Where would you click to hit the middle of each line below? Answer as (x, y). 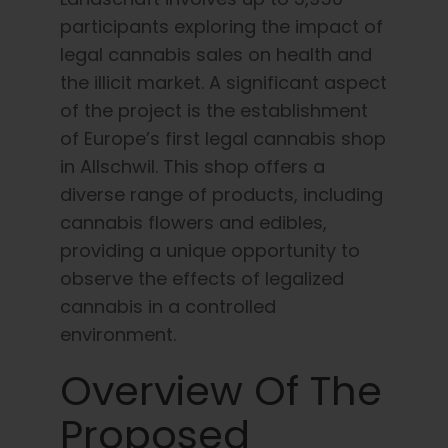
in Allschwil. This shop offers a (192, 166)
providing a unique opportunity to (210, 250)
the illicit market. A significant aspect (223, 82)
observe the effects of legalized (202, 278)
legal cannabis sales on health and (216, 54)
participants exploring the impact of (221, 26)
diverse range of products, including (221, 194)
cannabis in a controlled (168, 306)
